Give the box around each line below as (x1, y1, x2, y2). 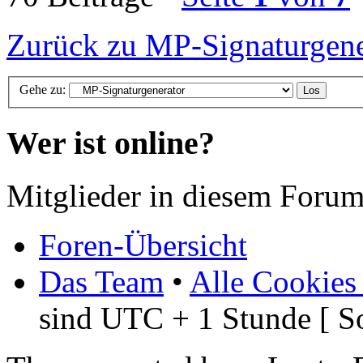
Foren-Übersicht (39, 227, 247, 263)
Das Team (39, 263, 164, 299)
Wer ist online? (6, 125, 215, 162)
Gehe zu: (19, 83, 66, 97)
